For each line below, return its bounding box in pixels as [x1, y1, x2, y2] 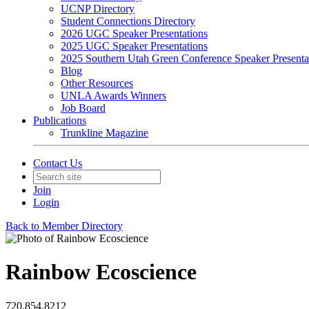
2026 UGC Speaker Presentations [61, 28, 208, 39]
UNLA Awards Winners [61, 90, 166, 101]
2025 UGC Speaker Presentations [61, 40, 208, 52]
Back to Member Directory [6, 220, 123, 232]
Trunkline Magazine [61, 127, 148, 139]
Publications [33, 114, 86, 126]
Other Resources [61, 77, 133, 89]
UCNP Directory [61, 3, 134, 14]
